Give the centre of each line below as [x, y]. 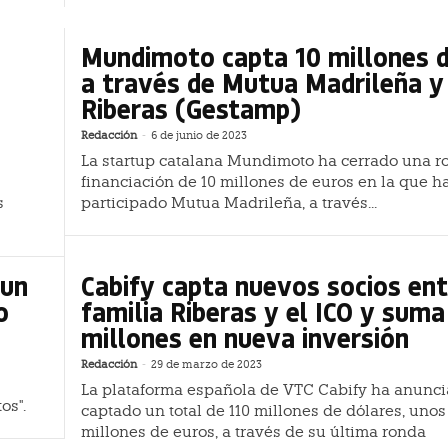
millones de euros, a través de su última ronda [253, 431]
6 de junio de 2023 [199, 136]
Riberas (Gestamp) [191, 109]
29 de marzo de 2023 [206, 364]
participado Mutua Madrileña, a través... [229, 203]
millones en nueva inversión [245, 337]
